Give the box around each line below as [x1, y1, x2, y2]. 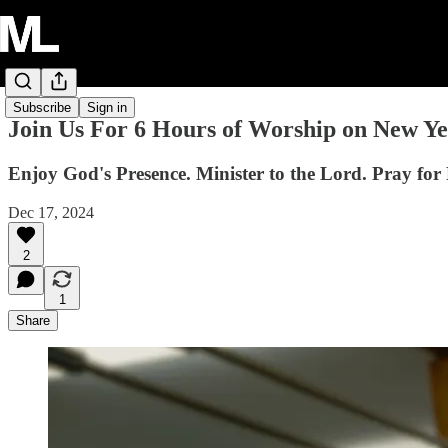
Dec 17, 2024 [8, 203, 94, 221]
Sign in [87, 100, 127, 116]
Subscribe [13, 100, 71, 116]
